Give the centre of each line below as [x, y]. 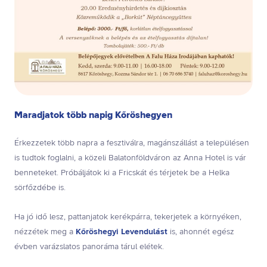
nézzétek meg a [45, 232]
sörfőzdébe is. [40, 188]
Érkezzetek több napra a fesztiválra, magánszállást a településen [132, 143]
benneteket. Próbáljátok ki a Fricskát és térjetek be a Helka [122, 173]
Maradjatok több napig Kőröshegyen [93, 116]
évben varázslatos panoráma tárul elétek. [89, 247]
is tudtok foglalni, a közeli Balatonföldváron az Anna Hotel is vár [130, 158]
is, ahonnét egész [201, 232]
